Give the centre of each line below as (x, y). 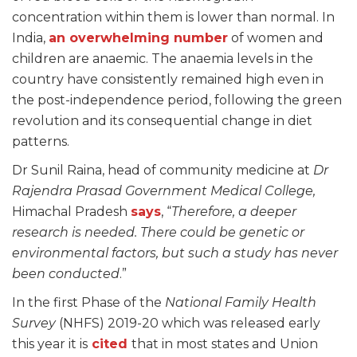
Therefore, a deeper (234, 212)
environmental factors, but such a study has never (175, 253)
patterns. (41, 141)
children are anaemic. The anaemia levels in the (163, 59)
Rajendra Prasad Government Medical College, (164, 191)
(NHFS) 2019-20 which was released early (188, 323)
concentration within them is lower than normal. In (173, 17)
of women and (276, 38)
